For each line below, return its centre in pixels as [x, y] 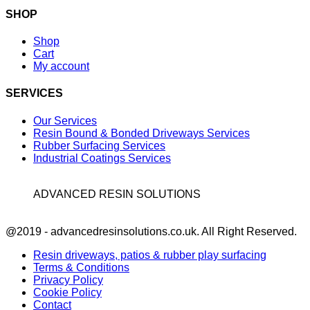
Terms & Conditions [81, 267]
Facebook [29, 217]
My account [61, 66]
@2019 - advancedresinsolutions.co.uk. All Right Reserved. [151, 231]
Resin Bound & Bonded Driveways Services [142, 133]
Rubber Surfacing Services [99, 145]
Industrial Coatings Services [102, 158]
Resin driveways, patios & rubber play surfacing [150, 255]
